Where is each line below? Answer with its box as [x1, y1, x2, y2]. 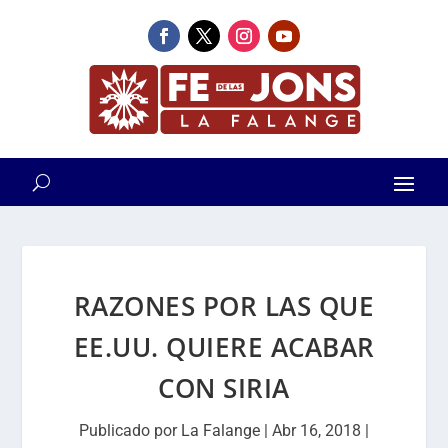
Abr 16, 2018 [272, 421, 361, 440]
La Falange [181, 421, 260, 440]
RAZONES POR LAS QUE [73, 288, 375, 324]
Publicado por [79, 421, 181, 440]
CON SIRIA [158, 370, 290, 406]
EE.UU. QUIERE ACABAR [73, 329, 375, 365]
